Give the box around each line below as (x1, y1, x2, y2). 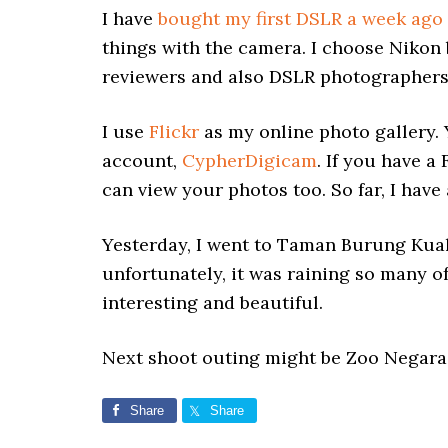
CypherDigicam (182, 149, 317, 172)
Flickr (149, 120, 199, 143)
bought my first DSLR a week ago (158, 7, 443, 30)
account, (102, 149, 182, 172)
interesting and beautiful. (102, 291, 323, 314)
